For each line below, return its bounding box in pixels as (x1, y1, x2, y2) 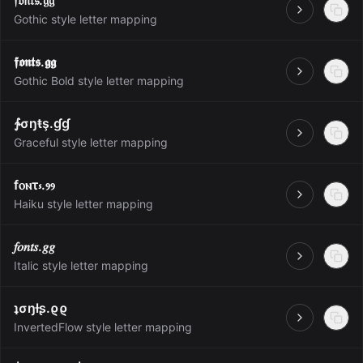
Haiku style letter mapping (14, 197, 153, 211)
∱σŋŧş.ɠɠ (14, 115, 70, 131)
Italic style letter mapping (14, 258, 148, 272)
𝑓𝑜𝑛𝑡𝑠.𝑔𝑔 (14, 238, 55, 254)
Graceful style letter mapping (14, 135, 168, 149)
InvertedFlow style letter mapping (14, 320, 192, 334)
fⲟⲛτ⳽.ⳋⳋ (14, 177, 55, 193)
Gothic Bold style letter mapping (14, 74, 184, 88)
